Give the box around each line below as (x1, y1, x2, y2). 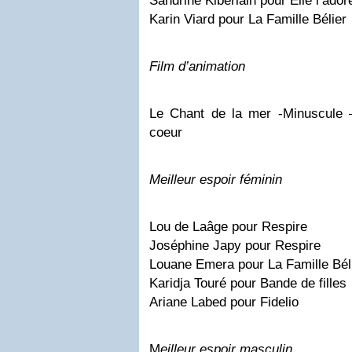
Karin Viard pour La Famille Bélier (149, 11, 346, 27)
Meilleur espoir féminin (149, 171, 282, 187)
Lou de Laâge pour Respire (149, 218, 307, 234)
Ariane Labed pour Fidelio (149, 294, 299, 310)
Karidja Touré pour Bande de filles (149, 275, 346, 291)
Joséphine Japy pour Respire (149, 237, 321, 253)
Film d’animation (149, 58, 245, 74)
